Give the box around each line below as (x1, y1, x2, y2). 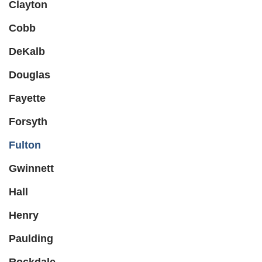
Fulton (9, 139, 41, 151)
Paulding (9, 233, 53, 245)
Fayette (9, 92, 46, 105)
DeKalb (9, 46, 45, 58)
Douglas (9, 69, 50, 81)
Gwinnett (9, 163, 54, 175)
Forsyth (9, 116, 47, 128)
